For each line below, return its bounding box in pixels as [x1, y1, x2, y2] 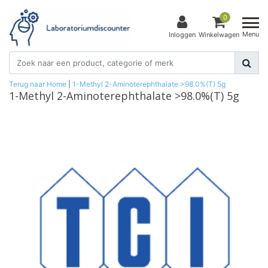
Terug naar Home [9, 79, 66, 89]
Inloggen [169, 31, 196, 39]
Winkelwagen [199, 31, 239, 39]
